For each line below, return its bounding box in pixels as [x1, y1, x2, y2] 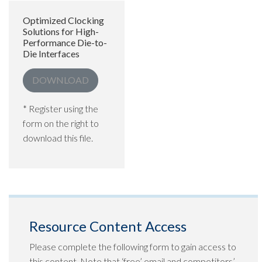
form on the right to [23, 117, 99, 129]
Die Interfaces [23, 48, 80, 60]
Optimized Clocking [23, 15, 104, 26]
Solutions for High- [23, 26, 99, 37]
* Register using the [23, 102, 98, 114]
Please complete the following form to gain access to [29, 240, 236, 252]
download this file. [23, 132, 93, 143]
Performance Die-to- [23, 37, 107, 49]
